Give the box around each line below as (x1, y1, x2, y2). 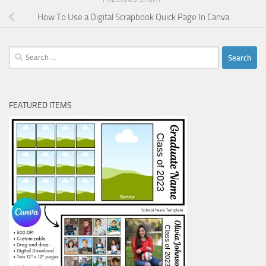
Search (8, 47, 33, 59)
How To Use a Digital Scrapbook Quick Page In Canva (37, 11, 229, 23)
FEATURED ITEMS (9, 100, 72, 111)
